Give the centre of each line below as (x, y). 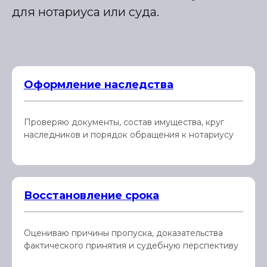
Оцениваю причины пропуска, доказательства (123, 233)
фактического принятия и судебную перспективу (131, 246)
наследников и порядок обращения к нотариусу (129, 135)
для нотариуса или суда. (86, 12)
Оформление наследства (99, 85)
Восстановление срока (91, 195)
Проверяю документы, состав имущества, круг (124, 122)
